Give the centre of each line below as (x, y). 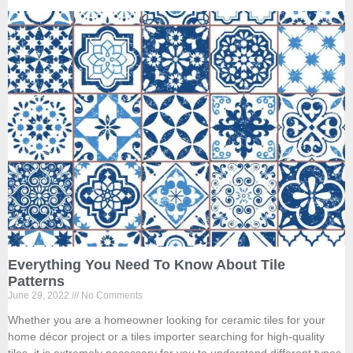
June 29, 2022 (40, 296)
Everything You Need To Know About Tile (147, 265)
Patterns (36, 282)
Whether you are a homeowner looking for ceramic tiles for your (167, 320)
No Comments (111, 296)
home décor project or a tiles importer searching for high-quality (166, 337)
